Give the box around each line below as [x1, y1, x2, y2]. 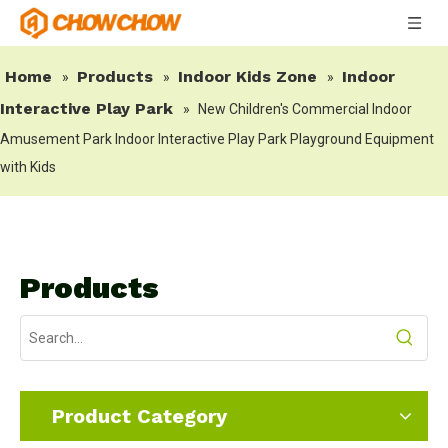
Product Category [52, 404, 227, 428]
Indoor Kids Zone [178, 67, 317, 86]
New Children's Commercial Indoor [198, 101, 412, 117]
